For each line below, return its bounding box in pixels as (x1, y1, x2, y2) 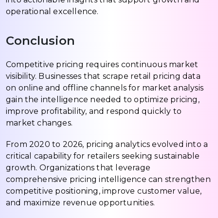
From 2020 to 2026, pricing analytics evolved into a (6, 139, 208, 149)
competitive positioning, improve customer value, (6, 186, 202, 196)
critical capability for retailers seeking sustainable (6, 151, 200, 161)
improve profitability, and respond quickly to (6, 106, 182, 116)
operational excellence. (6, 6, 99, 16)
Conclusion (6, 33, 75, 48)
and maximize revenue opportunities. (6, 198, 155, 207)
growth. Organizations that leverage (6, 163, 150, 172)
